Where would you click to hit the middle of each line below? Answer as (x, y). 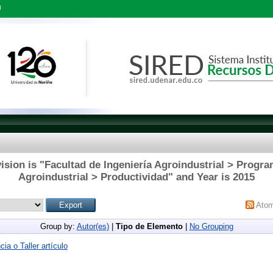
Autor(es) (93, 226)
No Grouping (211, 226)
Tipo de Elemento (149, 226)
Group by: (58, 226)
